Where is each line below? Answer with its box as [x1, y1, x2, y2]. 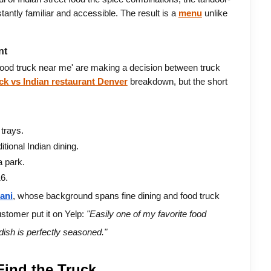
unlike [201, 8, 227, 18]
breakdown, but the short [127, 77, 227, 87]
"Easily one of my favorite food [86, 209, 206, 219]
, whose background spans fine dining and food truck [12, 191, 220, 201]
